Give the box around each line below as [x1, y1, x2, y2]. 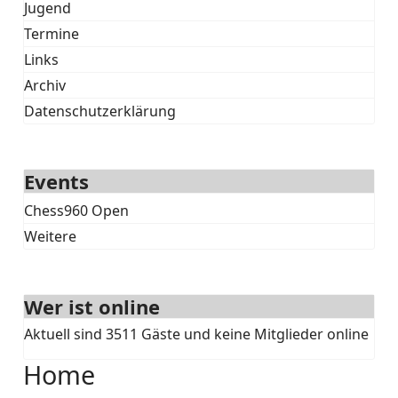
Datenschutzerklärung [24, 101, 177, 121]
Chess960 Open [24, 201, 130, 220]
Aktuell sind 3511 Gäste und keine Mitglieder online [24, 324, 370, 344]
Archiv [24, 76, 67, 95]
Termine [24, 24, 80, 44]
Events [24, 168, 90, 195]
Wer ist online [24, 293, 161, 320]
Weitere [24, 227, 77, 246]
